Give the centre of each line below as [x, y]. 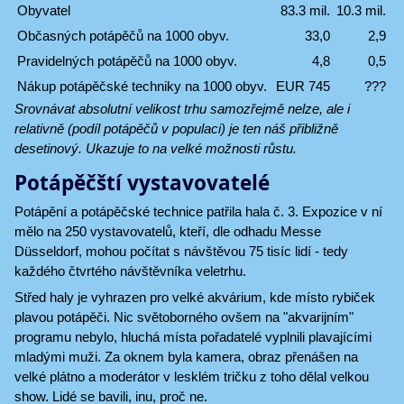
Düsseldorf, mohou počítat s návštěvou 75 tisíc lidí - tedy [181, 251]
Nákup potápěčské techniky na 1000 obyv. [142, 86]
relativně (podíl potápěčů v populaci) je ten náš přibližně [176, 128]
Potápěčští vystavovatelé [142, 182]
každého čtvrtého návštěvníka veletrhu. [130, 271]
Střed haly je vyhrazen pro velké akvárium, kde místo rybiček [195, 297]
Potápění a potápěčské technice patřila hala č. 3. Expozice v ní [198, 211]
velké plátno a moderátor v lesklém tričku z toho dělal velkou [192, 376]
